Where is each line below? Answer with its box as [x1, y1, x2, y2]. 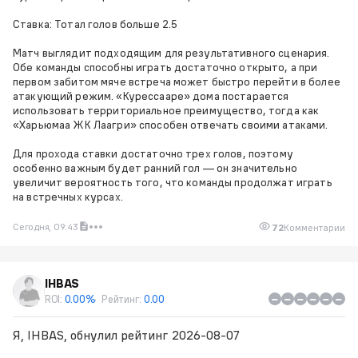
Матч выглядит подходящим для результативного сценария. [13, 46, 330, 60]
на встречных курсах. [13, 189, 123, 204]
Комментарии [284, 221, 345, 233]
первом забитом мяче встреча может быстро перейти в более [13, 74, 340, 89]
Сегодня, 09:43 [13, 221, 78, 233]
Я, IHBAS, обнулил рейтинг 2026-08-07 [13, 327, 240, 343]
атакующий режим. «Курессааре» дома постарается [13, 89, 289, 103]
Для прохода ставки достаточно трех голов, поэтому [13, 146, 293, 161]
